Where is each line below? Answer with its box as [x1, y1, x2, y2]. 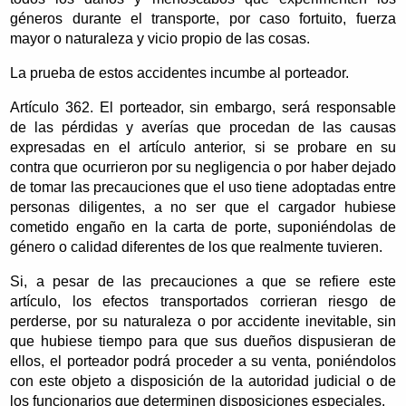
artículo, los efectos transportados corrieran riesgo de [10, 293, 396, 309]
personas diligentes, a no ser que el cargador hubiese [10, 198, 396, 215]
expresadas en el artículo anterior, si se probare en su [10, 139, 396, 155]
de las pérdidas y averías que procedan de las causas [10, 119, 396, 135]
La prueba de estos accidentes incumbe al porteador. [10, 64, 350, 81]
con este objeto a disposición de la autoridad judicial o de [10, 372, 396, 389]
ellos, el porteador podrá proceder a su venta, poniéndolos [10, 353, 396, 369]
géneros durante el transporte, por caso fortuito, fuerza [10, 10, 396, 26]
